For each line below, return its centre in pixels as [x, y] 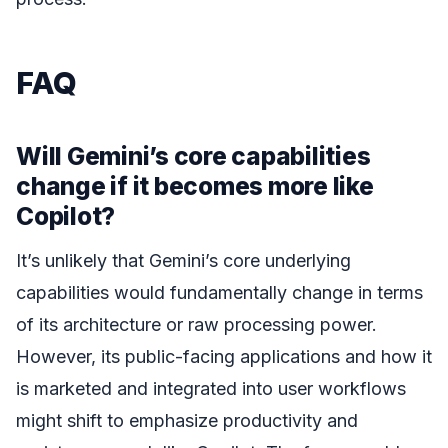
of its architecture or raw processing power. [196, 325]
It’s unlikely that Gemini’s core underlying [183, 261]
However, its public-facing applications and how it [224, 357]
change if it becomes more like [195, 185]
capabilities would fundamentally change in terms [219, 293]
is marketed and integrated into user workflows [211, 389]
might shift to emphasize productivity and [187, 421]
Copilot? [66, 215]
